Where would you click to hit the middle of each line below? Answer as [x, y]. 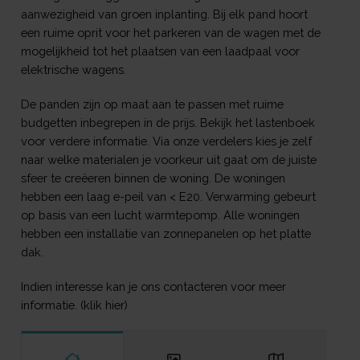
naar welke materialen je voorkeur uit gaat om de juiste [168, 160]
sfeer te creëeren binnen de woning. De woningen [153, 178]
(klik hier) [104, 305]
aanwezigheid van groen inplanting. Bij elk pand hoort [164, 14]
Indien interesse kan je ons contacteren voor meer [153, 287]
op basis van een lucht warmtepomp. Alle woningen [160, 215]
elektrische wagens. [73, 70]
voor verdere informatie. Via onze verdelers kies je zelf [166, 141]
